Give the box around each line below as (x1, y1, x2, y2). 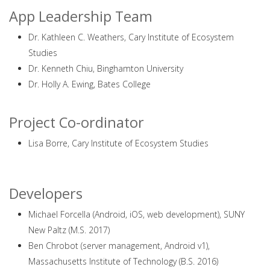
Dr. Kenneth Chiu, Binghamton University (28, 63, 183, 74)
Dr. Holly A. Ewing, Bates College (28, 78, 151, 90)
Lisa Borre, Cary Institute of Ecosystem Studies (28, 137, 209, 149)
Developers (9, 184, 83, 203)
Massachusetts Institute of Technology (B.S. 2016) (28, 256, 218, 267)
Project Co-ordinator (9, 113, 144, 132)
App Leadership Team (9, 7, 152, 26)
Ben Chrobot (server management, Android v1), (28, 240, 210, 251)
